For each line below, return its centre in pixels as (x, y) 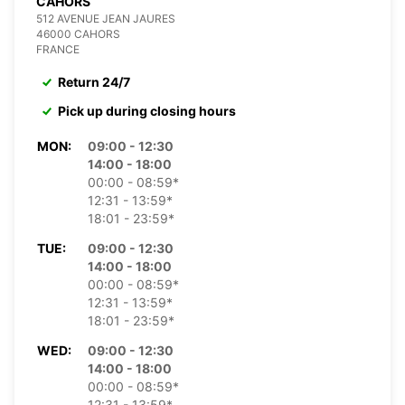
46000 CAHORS (78, 33)
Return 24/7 (94, 81)
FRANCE (58, 49)
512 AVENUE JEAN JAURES (106, 18)
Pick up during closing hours (147, 110)
